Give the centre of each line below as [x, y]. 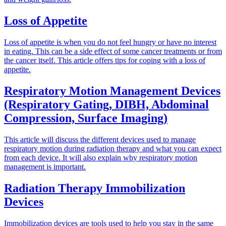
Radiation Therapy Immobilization [95, 188]
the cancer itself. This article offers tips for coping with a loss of [105, 60]
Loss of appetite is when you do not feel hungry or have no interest [110, 42]
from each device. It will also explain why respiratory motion [101, 157]
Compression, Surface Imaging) [86, 118]
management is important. [45, 166]
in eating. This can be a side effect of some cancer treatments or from [113, 51]
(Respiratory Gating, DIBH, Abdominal [106, 104]
